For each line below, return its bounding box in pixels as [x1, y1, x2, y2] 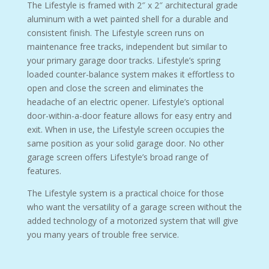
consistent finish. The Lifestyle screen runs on [26, 26, 204, 38]
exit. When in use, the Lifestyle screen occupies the [26, 123, 225, 135]
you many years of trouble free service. [26, 228, 179, 240]
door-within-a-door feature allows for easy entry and [26, 109, 232, 121]
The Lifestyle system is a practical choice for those [26, 187, 224, 199]
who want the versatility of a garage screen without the [26, 201, 242, 213]
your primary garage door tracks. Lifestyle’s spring [26, 54, 220, 66]
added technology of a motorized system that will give [26, 214, 238, 226]
